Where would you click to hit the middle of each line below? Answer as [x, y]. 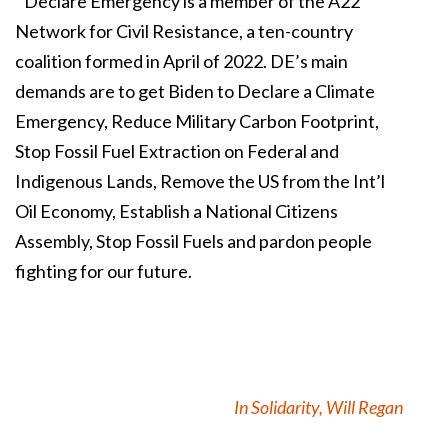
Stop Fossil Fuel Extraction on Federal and [177, 151]
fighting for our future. [103, 271]
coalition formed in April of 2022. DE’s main [181, 61]
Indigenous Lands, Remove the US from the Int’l [200, 181]
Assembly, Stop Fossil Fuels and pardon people [193, 241]
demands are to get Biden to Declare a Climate [195, 91]
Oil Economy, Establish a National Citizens [176, 211]
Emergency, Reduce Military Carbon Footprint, [197, 121]
